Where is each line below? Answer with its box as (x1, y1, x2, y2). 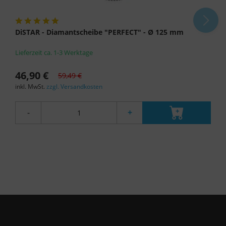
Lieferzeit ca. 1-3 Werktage (15, 47, 93, 57)
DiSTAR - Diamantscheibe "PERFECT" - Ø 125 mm (15, 27, 184, 37)
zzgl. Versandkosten (46, 82, 102, 91)
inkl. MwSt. (15, 82, 46, 91)
